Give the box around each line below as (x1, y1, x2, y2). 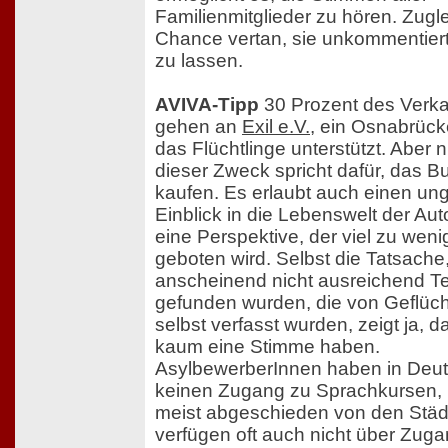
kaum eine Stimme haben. (155, 335, 380, 357)
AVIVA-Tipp (155, 93, 259, 115)
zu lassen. (155, 49, 243, 71)
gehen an (155, 115, 242, 137)
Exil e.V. (242, 115, 310, 137)
